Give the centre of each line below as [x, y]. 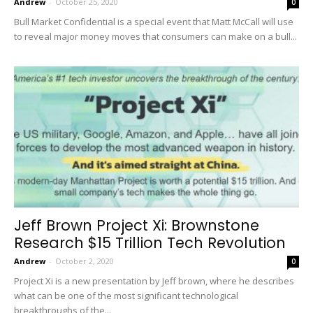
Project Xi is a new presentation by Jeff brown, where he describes [154, 281]
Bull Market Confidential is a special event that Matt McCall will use [154, 22]
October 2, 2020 [85, 261]
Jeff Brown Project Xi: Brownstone [137, 225]
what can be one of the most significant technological [126, 295]
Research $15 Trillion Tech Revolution [150, 242]
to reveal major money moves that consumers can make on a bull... [155, 37]
